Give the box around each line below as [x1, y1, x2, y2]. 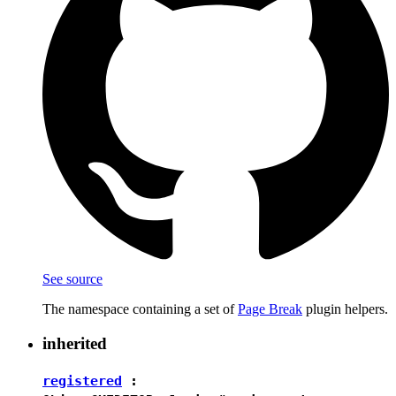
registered [42, 372, 122, 389]
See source [42, 271, 103, 287]
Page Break [238, 301, 302, 317]
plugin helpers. [302, 301, 388, 317]
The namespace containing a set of [42, 301, 238, 317]
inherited [42, 333, 107, 353]
